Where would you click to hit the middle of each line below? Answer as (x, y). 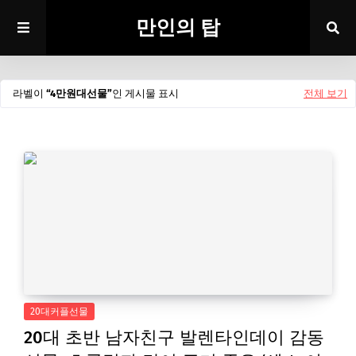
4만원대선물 (79, 93)
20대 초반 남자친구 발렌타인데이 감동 (174, 337)
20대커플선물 (59, 311)
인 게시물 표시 (145, 93)
